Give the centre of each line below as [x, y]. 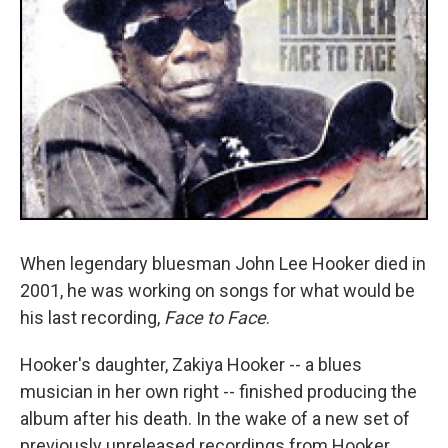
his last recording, [92, 317]
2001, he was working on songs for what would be [217, 290]
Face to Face [215, 317]
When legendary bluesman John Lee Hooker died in [223, 263]
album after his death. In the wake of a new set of [215, 418]
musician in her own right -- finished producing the [218, 391]
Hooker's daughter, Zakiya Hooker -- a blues [191, 364]
